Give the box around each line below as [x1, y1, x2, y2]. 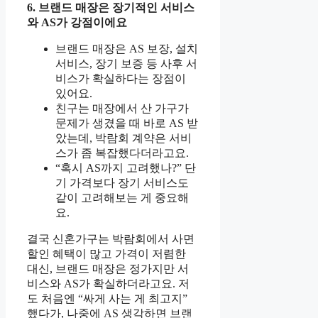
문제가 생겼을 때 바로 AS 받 [55, 117, 198, 130]
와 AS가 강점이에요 [27, 16, 127, 29]
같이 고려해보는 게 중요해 [55, 192, 189, 204]
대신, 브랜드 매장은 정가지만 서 [27, 263, 189, 275]
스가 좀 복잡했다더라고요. [55, 147, 189, 160]
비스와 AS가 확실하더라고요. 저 [27, 278, 190, 290]
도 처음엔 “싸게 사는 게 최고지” [27, 292, 187, 305]
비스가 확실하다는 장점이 [55, 72, 186, 85]
